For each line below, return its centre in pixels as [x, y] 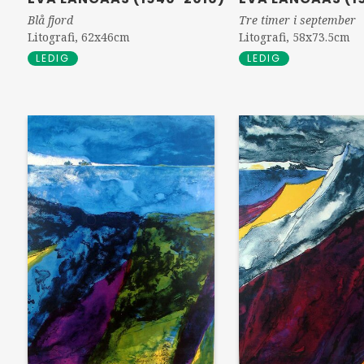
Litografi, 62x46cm [78, 37]
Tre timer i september [298, 19]
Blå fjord [50, 20]
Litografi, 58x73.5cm [295, 37]
